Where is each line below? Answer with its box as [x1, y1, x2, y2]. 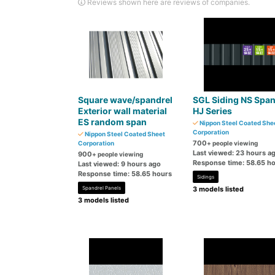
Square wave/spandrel [78, 95, 172, 105]
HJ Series [192, 106, 232, 116]
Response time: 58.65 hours [78, 169, 172, 178]
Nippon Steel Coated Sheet [83, 130, 165, 137]
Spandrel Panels [82, 185, 121, 191]
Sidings [196, 174, 214, 180]
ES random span [78, 117, 147, 127]
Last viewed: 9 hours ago [78, 160, 161, 168]
